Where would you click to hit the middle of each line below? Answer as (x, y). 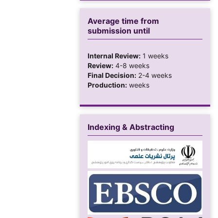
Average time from (123, 21)
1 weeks (154, 55)
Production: (107, 85)
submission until (119, 30)
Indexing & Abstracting (131, 127)
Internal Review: (114, 55)
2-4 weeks (154, 75)
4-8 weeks (131, 65)
